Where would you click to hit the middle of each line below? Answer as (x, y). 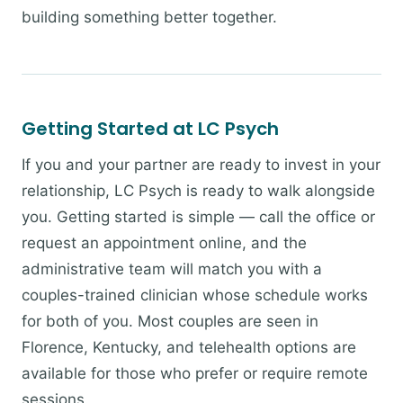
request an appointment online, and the (164, 243)
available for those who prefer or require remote (195, 373)
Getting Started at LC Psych (150, 129)
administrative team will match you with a (172, 269)
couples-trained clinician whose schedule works (195, 295)
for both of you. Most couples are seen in (170, 321)
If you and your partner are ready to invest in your (201, 165)
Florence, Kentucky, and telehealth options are (189, 347)
